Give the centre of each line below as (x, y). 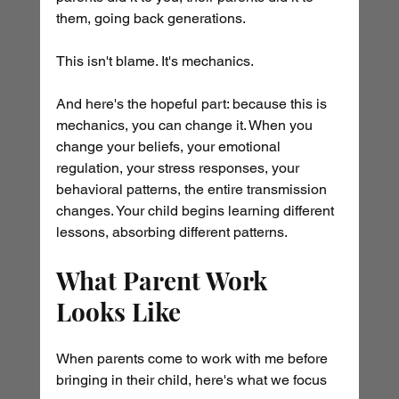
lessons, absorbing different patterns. (171, 232)
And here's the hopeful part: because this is (193, 104)
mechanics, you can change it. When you (186, 126)
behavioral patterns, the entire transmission (193, 190)
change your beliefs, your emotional (170, 147)
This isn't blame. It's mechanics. (155, 61)
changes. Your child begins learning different (196, 211)
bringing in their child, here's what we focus (193, 380)
